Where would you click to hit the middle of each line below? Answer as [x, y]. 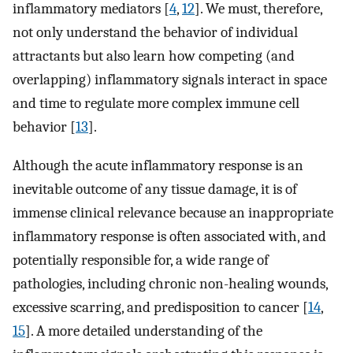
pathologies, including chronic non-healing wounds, [170, 284]
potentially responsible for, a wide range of [141, 260]
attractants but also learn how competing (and [154, 56]
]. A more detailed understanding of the [144, 331]
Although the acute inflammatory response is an [158, 166]
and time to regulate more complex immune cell [156, 104]
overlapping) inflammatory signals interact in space [170, 80]
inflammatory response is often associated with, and [169, 237]
